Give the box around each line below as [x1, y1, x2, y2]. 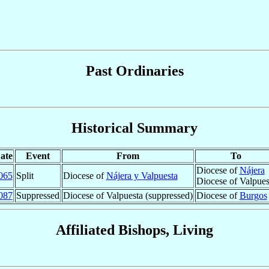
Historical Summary [71, 119, 198, 136]
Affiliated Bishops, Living [56, 222, 213, 238]
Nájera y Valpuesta [106, 171, 178, 181]
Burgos [239, 190, 267, 201]
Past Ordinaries [85, 62, 184, 79]
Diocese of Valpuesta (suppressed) [62, 190, 193, 201]
